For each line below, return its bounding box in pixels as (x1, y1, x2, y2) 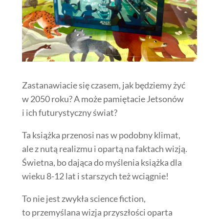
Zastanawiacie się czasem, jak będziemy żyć (22, 79, 185, 90)
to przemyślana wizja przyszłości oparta (22, 206, 173, 218)
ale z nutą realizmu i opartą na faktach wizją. (22, 143, 187, 154)
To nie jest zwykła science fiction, (22, 193, 146, 204)
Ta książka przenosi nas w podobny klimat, (22, 129, 180, 140)
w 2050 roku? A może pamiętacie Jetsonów (22, 93, 184, 104)
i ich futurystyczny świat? (22, 107, 117, 118)
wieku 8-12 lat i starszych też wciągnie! (22, 170, 169, 181)
